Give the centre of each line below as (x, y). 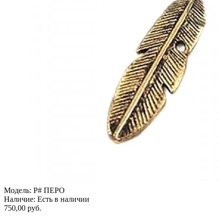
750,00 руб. (23, 208)
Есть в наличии (62, 199)
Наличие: (20, 199)
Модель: (18, 190)
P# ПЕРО (48, 190)
